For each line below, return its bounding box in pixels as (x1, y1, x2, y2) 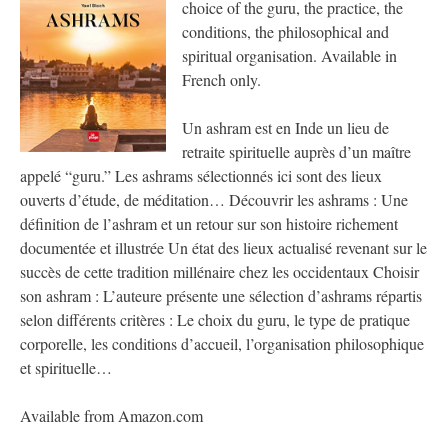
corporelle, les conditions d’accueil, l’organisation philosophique (20, 333, 424, 355)
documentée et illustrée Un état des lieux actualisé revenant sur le (20, 237, 427, 259)
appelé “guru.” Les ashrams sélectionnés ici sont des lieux (20, 165, 382, 187)
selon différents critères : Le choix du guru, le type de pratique (20, 309, 410, 331)
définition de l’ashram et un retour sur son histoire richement (20, 213, 398, 235)
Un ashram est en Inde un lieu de (182, 117, 389, 139)
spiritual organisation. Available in (182, 45, 397, 67)
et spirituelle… (20, 357, 112, 379)
